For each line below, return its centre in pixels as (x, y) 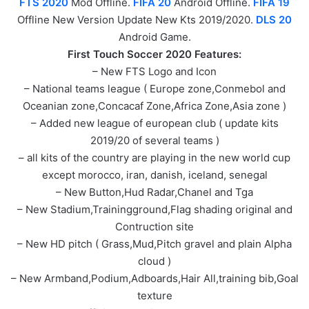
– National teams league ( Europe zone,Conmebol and (154, 88)
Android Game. (154, 37)
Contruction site (154, 226)
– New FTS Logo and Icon (154, 71)
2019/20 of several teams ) (154, 140)
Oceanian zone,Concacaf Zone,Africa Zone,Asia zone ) (154, 106)
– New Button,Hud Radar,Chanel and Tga (154, 192)
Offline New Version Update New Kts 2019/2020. (137, 19)
